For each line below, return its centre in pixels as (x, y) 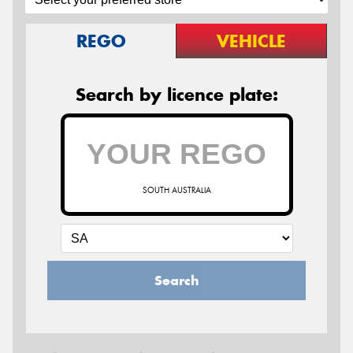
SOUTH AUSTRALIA (176, 190)
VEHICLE (251, 41)
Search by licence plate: (176, 94)
